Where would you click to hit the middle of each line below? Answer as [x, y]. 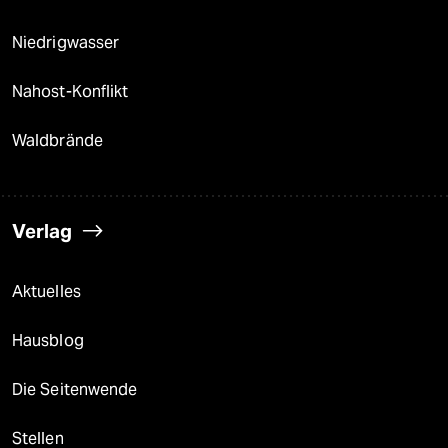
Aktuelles [46, 291]
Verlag [42, 230]
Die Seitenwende [75, 389]
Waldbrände [57, 140]
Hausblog [48, 340]
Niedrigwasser [66, 42]
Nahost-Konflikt [70, 91]
